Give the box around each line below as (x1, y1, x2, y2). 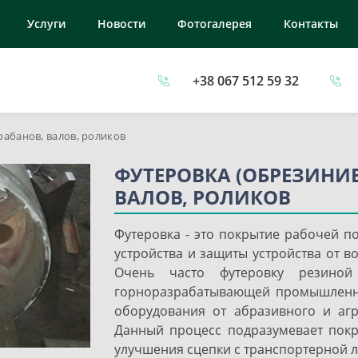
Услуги (27, 16, 66, 31)
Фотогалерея (177, 16, 252, 31)
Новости (97, 16, 145, 31)
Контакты (284, 16, 338, 31)
